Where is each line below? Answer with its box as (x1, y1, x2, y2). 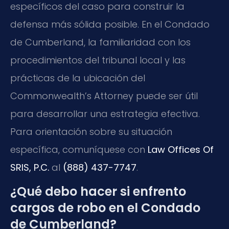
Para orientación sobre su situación (10, 125, 172, 138)
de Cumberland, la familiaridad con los (10, 36, 191, 49)
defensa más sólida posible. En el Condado (10, 18, 210, 31)
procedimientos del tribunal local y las (10, 54, 186, 66)
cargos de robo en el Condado (10, 199, 200, 217)
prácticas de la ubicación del (10, 72, 145, 84)
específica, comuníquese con (10, 143, 148, 156)
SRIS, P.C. (10, 161, 49, 174)
